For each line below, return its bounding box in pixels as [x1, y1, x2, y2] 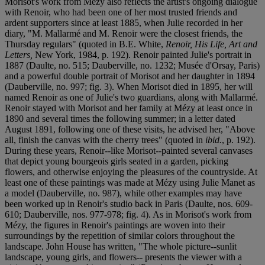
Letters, [5, 49, 33, 60]
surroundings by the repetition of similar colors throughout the [5, 230, 235, 241]
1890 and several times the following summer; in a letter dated [5, 113, 235, 124]
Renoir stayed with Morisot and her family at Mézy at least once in [5, 102, 253, 113]
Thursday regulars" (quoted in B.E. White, [5, 38, 166, 49]
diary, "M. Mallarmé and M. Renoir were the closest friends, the [5, 28, 243, 38]
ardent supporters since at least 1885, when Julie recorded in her [5, 17, 243, 28]
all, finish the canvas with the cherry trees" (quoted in [5, 134, 205, 145]
